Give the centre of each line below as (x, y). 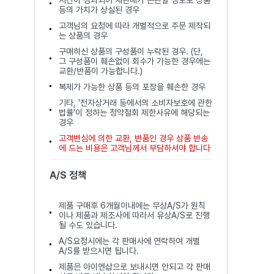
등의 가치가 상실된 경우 (99, 10)
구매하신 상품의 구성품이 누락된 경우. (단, (131, 51)
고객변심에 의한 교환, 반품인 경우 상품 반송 (133, 138)
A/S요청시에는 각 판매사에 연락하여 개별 (129, 241)
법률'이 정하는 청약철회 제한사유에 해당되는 (134, 113)
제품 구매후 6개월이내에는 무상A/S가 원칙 (132, 206)
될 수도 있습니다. (88, 225)
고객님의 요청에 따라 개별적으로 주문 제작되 (134, 26)
